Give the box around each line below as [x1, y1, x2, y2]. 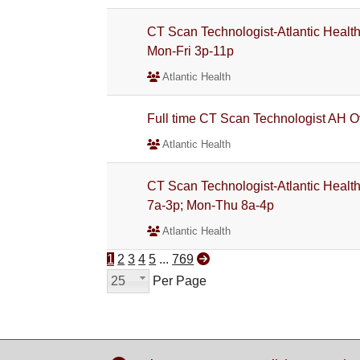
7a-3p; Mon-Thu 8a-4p [147, 198, 275, 212]
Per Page [149, 274, 207, 288]
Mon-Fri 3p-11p [147, 44, 235, 58]
